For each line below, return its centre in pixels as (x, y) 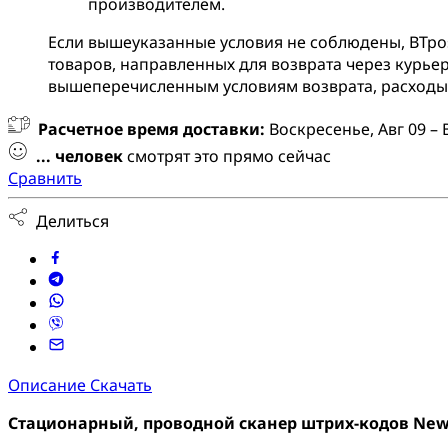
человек (89, 156)
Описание (49, 385)
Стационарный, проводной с (127, 423)
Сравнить (45, 178)
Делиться (68, 221)
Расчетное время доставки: (151, 129)
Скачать (121, 385)
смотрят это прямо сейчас (227, 156)
